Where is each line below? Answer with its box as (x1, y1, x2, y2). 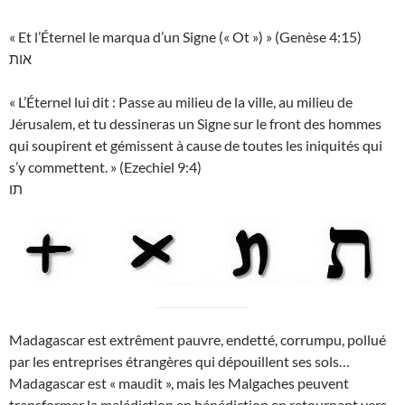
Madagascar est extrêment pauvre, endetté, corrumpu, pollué (9, 331, 386, 349)
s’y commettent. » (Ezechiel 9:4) (9, 158, 202, 176)
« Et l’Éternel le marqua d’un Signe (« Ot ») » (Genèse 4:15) (9, 28, 362, 46)
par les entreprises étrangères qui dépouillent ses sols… (9, 353, 350, 371)
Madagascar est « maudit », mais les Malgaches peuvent (9, 374, 349, 392)
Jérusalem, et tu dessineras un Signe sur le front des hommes (9, 115, 381, 133)
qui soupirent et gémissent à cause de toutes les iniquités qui (9, 137, 382, 155)
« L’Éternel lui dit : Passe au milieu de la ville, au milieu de (9, 93, 353, 111)
